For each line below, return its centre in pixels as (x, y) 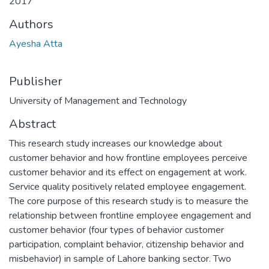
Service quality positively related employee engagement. (128, 187)
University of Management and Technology (98, 101)
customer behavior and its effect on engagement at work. (128, 172)
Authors (31, 24)
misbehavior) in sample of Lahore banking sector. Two (120, 259)
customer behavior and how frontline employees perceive (128, 158)
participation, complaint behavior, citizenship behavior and (126, 244)
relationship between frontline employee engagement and (130, 216)
